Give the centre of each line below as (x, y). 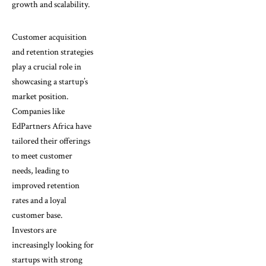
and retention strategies (53, 52)
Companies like (38, 111)
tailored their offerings (51, 141)
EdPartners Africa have (52, 126)
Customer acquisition (49, 37)
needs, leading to (40, 170)
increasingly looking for (53, 245)
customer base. (37, 215)
